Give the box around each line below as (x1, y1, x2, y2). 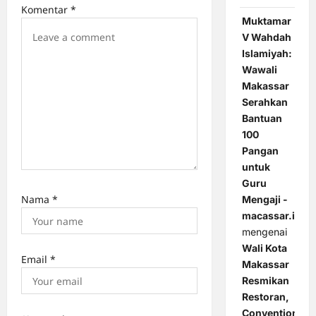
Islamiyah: (241, 47, 292, 60)
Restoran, (241, 291, 289, 303)
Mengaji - (241, 193, 288, 206)
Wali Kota (241, 242, 287, 255)
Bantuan (241, 112, 282, 125)
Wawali (241, 63, 277, 76)
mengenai (241, 226, 287, 238)
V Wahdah (241, 31, 291, 44)
